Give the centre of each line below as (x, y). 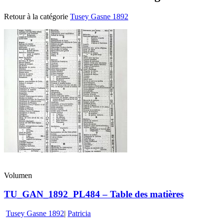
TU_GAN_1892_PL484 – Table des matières (94, 194)
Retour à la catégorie (37, 16)
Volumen (18, 175)
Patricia (79, 214)
